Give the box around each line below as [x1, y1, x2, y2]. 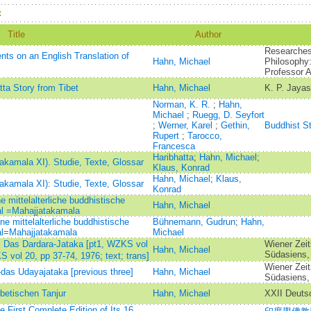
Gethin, [220, 120, 250, 131]
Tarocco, [187, 131, 222, 141]
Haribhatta [152, 152, 194, 162]
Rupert [152, 131, 182, 141]
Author [195, 29, 221, 40]
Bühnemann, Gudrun [152, 217, 235, 227]
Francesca [152, 141, 195, 151]
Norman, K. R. [152, 99, 213, 110]
